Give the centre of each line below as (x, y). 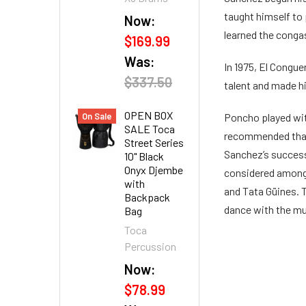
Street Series (154, 142)
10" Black (144, 156)
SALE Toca (150, 129)
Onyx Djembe (154, 170)
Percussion (150, 246)
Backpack (147, 197)
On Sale (97, 116)
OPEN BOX (149, 115)
